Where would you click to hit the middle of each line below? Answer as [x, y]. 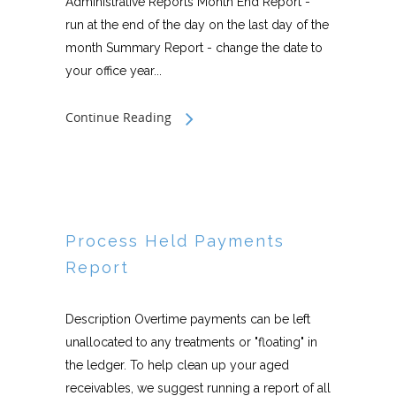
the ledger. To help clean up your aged [177, 365]
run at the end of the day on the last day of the [197, 25]
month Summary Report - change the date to [194, 48]
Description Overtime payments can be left [188, 319]
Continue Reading [118, 117]
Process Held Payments [175, 241]
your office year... [114, 71]
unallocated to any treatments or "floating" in [191, 342]
